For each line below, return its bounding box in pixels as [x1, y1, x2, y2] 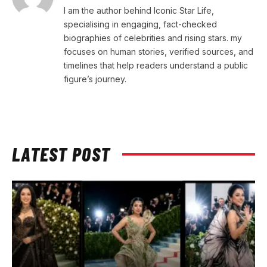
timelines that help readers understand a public [64, 60, 248, 71]
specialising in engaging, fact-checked [64, 19, 217, 30]
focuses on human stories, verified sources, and [64, 46, 253, 57]
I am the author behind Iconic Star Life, [64, 5, 214, 16]
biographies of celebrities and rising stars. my [64, 33, 242, 44]
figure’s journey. [64, 74, 126, 85]
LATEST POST [12, 142, 111, 166]
